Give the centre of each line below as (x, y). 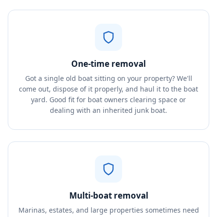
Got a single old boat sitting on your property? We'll (108, 78)
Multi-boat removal (108, 195)
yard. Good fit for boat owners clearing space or (108, 100)
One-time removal (108, 64)
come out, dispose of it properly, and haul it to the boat (108, 89)
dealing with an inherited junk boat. (108, 110)
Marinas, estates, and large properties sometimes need (108, 210)
